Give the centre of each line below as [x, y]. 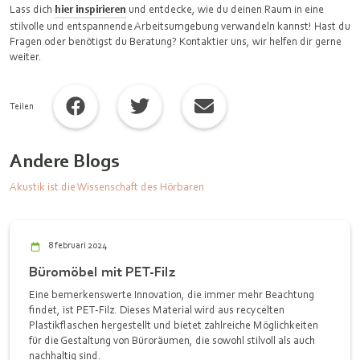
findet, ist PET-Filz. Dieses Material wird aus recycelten [157, 309]
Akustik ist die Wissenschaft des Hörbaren [107, 186]
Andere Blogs [64, 160]
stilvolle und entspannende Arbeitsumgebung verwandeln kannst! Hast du [180, 26]
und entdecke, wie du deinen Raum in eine [225, 9]
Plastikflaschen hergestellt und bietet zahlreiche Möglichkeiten [174, 325]
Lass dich [32, 9]
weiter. [27, 56]
